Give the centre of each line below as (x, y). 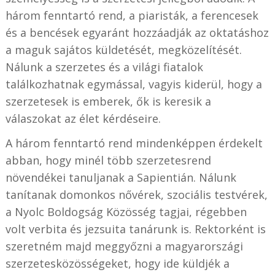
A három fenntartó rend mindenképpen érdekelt (134, 143)
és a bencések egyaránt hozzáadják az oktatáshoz (137, 32)
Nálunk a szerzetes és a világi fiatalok (104, 67)
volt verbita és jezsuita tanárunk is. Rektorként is (135, 229)
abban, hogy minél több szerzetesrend (108, 160)
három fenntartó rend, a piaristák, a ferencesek (132, 15)
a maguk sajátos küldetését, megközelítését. (123, 49)
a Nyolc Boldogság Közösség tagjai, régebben (126, 211)
